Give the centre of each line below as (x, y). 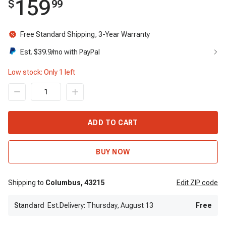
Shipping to (26, 183)
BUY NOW (113, 152)
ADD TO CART (113, 123)
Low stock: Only (34, 72)
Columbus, (65, 183)
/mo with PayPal (76, 52)
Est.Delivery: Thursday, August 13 (100, 205)
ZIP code (204, 183)
